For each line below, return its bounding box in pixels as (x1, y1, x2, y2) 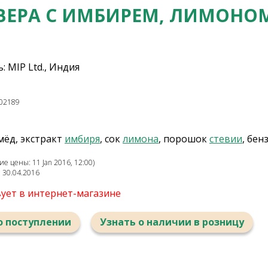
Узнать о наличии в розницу (100, 215, 244, 229)
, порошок (159, 132, 209, 145)
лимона (123, 132, 159, 145)
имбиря (65, 132, 100, 145)
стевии (209, 132, 242, 145)
